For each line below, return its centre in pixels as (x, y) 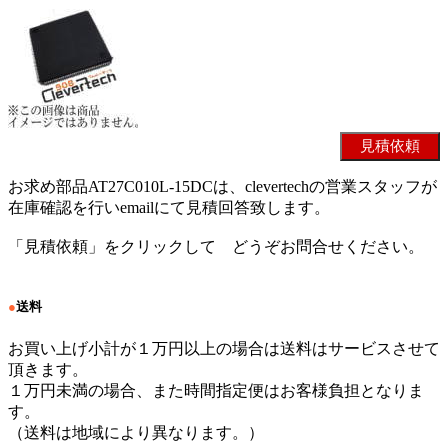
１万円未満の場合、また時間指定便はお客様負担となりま (216, 390)
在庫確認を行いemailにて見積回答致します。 (169, 208)
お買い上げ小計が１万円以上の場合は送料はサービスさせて (224, 348)
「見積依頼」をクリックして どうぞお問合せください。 (216, 247)
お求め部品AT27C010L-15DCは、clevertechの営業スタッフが (222, 187)
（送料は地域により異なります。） (136, 432)
